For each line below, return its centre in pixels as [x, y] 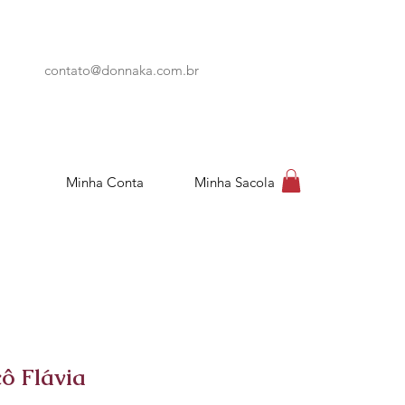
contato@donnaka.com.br [122, 70]
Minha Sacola [235, 182]
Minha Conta [105, 182]
